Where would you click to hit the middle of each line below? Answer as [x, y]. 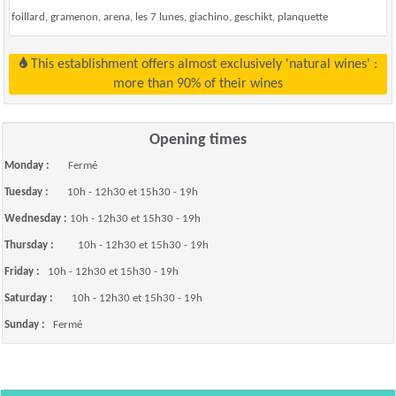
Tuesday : [36, 192]
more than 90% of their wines [198, 84]
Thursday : [41, 245]
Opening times [198, 140]
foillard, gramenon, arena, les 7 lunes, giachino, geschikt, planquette [170, 17]
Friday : [26, 272]
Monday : [36, 166]
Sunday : [29, 325]
